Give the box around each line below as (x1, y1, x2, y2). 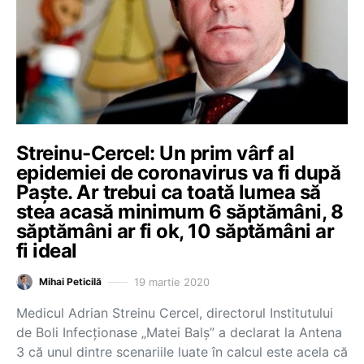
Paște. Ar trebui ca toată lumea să (16, 180, 321, 204)
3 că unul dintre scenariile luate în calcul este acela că (16, 344, 348, 360)
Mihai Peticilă (39, 275, 102, 288)
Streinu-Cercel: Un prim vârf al (16, 141, 295, 165)
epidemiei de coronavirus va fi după (16, 161, 341, 184)
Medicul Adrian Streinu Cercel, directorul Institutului (16, 305, 333, 321)
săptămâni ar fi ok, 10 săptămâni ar (16, 219, 335, 243)
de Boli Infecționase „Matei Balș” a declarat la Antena (16, 324, 342, 340)
